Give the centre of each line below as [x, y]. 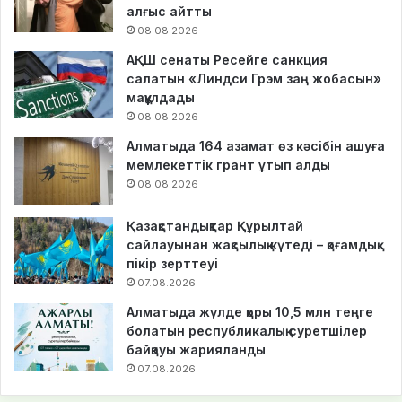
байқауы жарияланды [196, 350]
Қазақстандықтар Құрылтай [215, 226]
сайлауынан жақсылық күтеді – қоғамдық [252, 245]
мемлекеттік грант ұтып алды [228, 165]
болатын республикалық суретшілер [247, 331]
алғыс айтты [169, 12]
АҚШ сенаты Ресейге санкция [227, 60]
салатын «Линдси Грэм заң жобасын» [254, 79]
